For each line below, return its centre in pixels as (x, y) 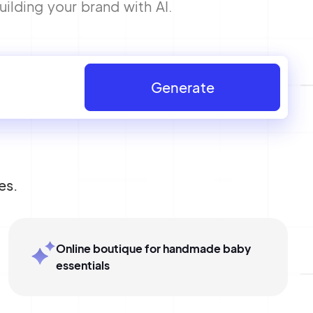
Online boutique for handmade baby (154, 248)
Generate (182, 87)
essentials (83, 265)
